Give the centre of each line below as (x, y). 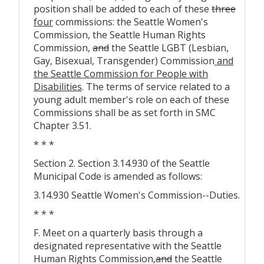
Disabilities (58, 86)
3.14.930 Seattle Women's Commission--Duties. (137, 195)
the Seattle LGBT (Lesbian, (169, 47)
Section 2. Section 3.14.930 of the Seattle (122, 163)
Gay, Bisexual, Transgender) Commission (124, 60)
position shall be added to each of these (123, 9)
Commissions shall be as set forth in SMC (125, 112)
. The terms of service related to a (156, 86)
